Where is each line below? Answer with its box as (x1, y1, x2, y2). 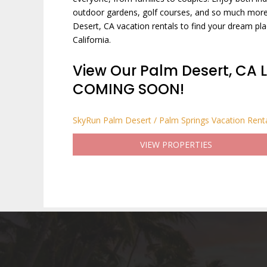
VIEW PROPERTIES (139, 139, 212, 150)
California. (73, 34, 111, 45)
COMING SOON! (73, 79, 184, 99)
